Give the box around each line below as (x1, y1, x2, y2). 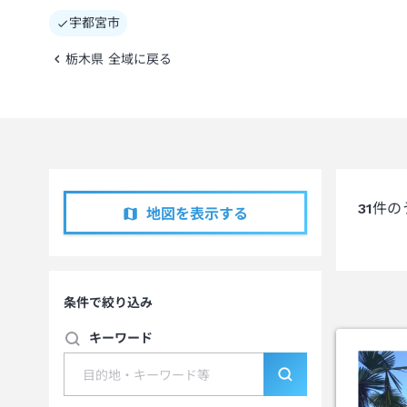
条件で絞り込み (64, 295, 153, 310)
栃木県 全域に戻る (65, 52, 172, 66)
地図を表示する (146, 205, 249, 223)
